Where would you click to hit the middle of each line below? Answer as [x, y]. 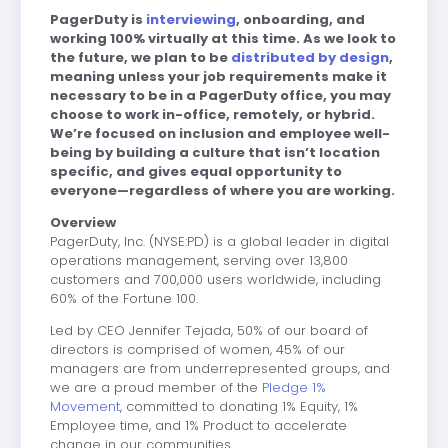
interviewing [190, 19]
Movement [84, 406]
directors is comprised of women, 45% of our [197, 349]
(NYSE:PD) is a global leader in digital [266, 241]
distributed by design [309, 57]
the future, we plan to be [138, 57]
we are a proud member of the [155, 387]
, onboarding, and [300, 19]
